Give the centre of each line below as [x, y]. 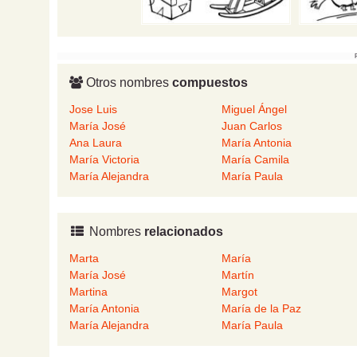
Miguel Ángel [254, 110]
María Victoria [104, 160]
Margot [239, 292]
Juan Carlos [251, 126]
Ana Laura [96, 143]
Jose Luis [93, 110]
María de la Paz [261, 309]
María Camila [255, 160]
